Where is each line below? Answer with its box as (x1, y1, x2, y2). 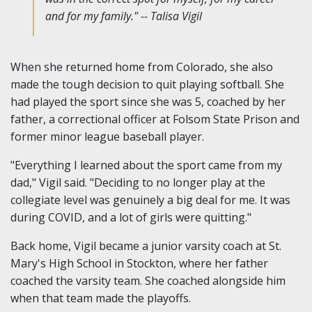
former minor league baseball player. (10, 128, 204, 144)
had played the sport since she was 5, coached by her (10, 93, 286, 109)
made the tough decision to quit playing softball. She (10, 76, 284, 92)
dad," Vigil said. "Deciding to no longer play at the (10, 174, 265, 190)
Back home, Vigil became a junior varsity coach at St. (10, 237, 281, 253)
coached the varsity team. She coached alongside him (10, 272, 286, 288)
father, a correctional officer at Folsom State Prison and (10, 111, 299, 127)
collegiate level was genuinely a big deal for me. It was (10, 192, 290, 208)
